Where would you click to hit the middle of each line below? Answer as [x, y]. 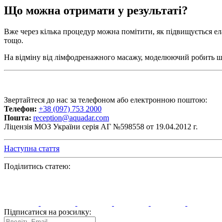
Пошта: [18, 118]
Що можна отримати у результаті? [96, 11]
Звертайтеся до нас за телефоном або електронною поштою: [106, 100]
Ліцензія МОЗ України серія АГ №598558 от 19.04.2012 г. [101, 127]
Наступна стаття [32, 149]
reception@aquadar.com [71, 118]
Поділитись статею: [37, 166]
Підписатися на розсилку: [48, 212]
